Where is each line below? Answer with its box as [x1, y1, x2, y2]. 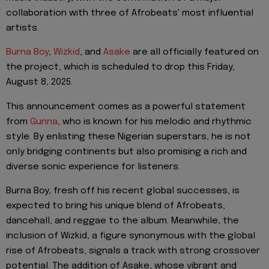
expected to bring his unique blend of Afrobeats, [6, 201, 225, 211]
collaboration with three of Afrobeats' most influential [6, 8, 253, 18]
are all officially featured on [130, 47, 259, 58]
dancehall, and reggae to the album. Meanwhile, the [6, 216, 239, 226]
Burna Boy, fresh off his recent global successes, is [6, 186, 240, 196]
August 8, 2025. [6, 77, 73, 88]
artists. [6, 23, 39, 33]
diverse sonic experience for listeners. [6, 162, 180, 172]
